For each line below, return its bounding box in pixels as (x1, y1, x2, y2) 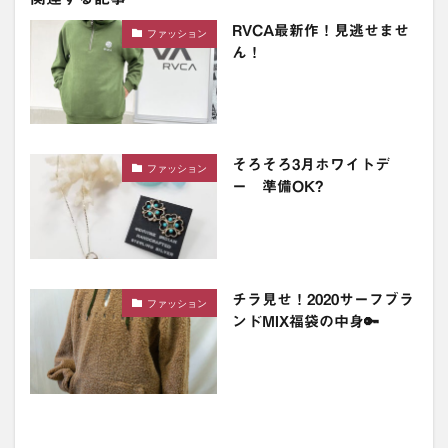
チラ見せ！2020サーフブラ (231, 292, 414, 308)
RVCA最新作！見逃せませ (231, 22, 409, 38)
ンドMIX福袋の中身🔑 (231, 314, 379, 330)
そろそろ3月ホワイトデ (231, 157, 390, 173)
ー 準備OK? (231, 179, 323, 195)
